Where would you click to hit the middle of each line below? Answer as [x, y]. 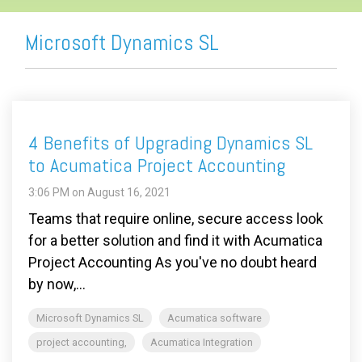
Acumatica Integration [202, 343]
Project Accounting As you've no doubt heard [173, 263]
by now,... [57, 284]
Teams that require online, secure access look [176, 219]
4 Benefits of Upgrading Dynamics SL [170, 143]
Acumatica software [215, 318]
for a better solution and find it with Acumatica [175, 241]
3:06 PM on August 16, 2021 [99, 193]
